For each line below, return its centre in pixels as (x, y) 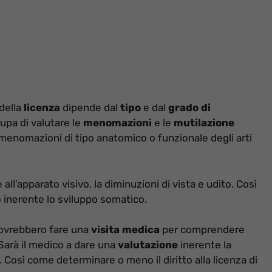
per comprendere (202, 230)
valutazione (148, 245)
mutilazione (204, 123)
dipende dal (90, 108)
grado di (189, 108)
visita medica (125, 230)
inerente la (205, 245)
